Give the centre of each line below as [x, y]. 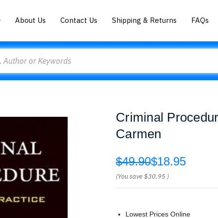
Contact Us [79, 20]
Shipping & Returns [145, 20]
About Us [31, 20]
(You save [129, 176]
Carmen [139, 134]
